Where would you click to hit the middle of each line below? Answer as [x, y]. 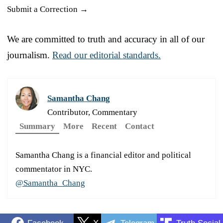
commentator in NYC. [54, 169]
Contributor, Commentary [92, 112]
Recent [104, 126]
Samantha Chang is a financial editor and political [103, 155]
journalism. [30, 55]
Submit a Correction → [48, 9]
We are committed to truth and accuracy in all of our [106, 39]
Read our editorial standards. [107, 55]
